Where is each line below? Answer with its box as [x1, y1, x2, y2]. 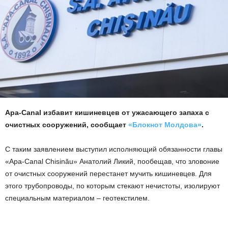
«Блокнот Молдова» [128, 120, 202, 129]
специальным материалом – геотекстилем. [5, 193, 150, 202]
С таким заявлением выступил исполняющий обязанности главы [5, 145, 222, 153]
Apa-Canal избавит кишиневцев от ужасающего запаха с [5, 108, 209, 117]
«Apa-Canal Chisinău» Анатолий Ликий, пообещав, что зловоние [5, 157, 219, 165]
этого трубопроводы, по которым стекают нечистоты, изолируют [5, 181, 220, 190]
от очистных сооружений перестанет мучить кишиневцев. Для [5, 169, 212, 178]
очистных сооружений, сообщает [5, 120, 128, 129]
